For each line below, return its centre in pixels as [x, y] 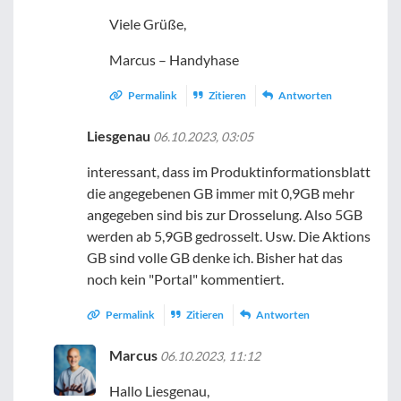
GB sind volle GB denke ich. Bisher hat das [215, 257]
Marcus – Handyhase [175, 59]
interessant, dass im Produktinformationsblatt [229, 171]
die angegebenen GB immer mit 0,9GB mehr [221, 192]
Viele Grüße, [148, 23]
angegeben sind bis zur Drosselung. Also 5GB [225, 214]
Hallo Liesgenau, [160, 390]
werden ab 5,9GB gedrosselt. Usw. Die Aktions [229, 235]
